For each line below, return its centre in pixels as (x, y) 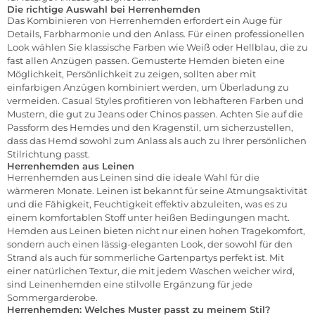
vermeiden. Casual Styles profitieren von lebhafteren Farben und (155, 100)
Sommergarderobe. (52, 297)
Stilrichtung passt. (49, 154)
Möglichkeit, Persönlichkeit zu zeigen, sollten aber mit (131, 73)
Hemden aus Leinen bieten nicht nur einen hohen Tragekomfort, (156, 230)
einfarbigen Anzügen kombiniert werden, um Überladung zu (148, 87)
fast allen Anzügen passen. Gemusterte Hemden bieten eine (146, 60)
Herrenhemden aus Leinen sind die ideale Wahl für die (133, 177)
